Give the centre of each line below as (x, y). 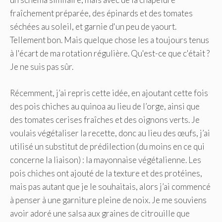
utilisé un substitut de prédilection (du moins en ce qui (107, 146)
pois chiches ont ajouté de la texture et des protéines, (106, 173)
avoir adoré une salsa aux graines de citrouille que (100, 213)
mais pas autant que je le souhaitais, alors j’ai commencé (110, 186)
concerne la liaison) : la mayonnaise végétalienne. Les (106, 160)
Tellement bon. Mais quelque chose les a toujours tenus (110, 40)
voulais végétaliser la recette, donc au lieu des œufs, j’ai (110, 133)
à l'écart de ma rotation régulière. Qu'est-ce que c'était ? (110, 54)
